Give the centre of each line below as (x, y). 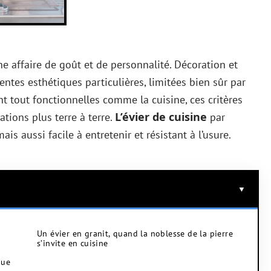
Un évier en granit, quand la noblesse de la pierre (135, 233)
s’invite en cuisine (73, 243)
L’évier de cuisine (161, 117)
